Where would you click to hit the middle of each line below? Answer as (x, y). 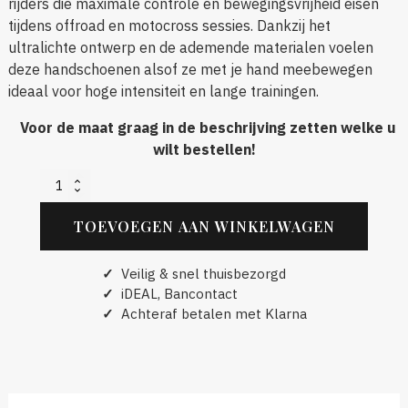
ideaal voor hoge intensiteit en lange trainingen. (163, 91)
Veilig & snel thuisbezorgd (199, 273)
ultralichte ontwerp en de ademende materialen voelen (190, 47)
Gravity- (59, 200)
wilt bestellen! (204, 149)
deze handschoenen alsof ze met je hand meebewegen (190, 69)
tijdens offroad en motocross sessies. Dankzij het (169, 25)
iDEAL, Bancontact (175, 293)
